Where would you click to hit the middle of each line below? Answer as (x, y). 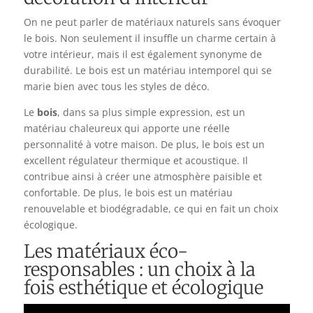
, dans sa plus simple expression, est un (151, 112)
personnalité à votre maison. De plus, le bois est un (144, 144)
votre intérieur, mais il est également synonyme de (143, 54)
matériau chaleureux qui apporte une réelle (126, 128)
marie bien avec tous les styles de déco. (116, 86)
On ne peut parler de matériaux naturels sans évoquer (152, 22)
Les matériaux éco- (105, 251)
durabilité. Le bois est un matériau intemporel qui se (147, 70)
